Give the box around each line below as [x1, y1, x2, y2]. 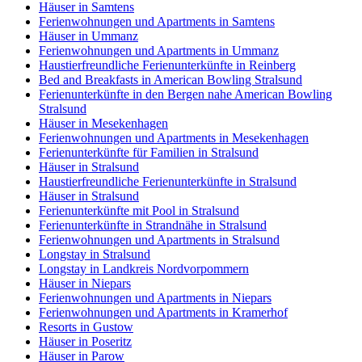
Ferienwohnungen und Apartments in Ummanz [39, 44, 279, 58]
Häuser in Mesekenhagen [39, 116, 168, 131]
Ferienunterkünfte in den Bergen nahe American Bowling [39, 87, 332, 102]
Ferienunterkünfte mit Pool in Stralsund [39, 204, 239, 218]
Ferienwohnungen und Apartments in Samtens [39, 15, 275, 29]
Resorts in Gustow [39, 320, 133, 335]
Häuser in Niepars [39, 276, 131, 291]
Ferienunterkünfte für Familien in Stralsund [39, 145, 259, 160]
